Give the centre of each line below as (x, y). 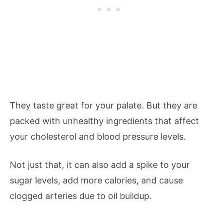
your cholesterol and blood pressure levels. (98, 136)
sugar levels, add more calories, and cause (96, 180)
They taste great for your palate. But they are (103, 105)
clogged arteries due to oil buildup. (81, 196)
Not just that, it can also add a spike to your (100, 165)
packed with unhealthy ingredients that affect (104, 121)
